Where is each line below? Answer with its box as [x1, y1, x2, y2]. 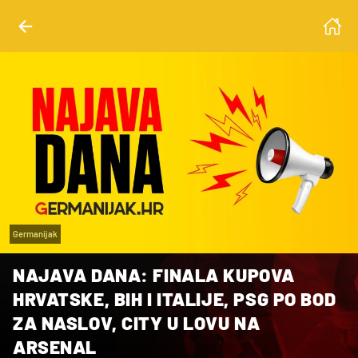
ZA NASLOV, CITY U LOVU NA [13, 311, 261, 334]
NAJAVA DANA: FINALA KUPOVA [13, 263, 295, 286]
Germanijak [13, 228, 58, 239]
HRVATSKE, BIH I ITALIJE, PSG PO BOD [13, 287, 336, 310]
